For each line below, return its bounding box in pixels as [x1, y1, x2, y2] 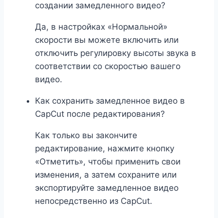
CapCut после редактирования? [35, 109, 165, 119]
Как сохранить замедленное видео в [35, 96, 185, 106]
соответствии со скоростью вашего [35, 61, 181, 72]
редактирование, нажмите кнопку [35, 144, 174, 154]
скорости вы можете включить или [35, 35, 179, 45]
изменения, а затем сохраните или [35, 170, 177, 180]
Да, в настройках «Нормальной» [35, 22, 167, 32]
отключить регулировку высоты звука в [35, 48, 196, 58]
